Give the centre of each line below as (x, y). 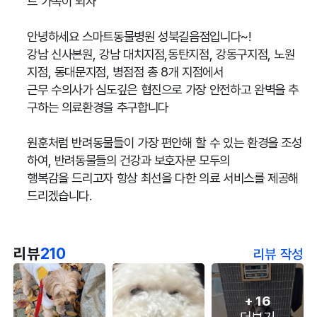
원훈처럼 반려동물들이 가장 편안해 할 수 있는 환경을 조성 (165, 142)
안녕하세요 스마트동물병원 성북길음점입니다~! (139, 36)
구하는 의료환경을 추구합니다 (98, 107)
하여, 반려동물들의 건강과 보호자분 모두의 (128, 160)
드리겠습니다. (59, 195)
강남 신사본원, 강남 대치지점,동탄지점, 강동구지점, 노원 (161, 54)
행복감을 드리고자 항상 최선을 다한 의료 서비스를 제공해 (163, 178)
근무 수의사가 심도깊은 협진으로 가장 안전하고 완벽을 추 (163, 89)
